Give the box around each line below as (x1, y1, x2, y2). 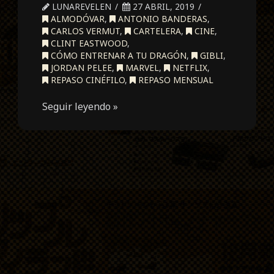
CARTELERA (131, 24, 182, 37)
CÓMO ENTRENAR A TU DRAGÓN (48, 49, 187, 61)
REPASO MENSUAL (136, 73, 214, 86)
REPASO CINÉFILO (48, 73, 125, 86)
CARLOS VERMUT (48, 24, 120, 37)
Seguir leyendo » (42, 99, 119, 113)
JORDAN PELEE (48, 61, 113, 73)
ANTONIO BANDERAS (116, 12, 208, 24)
